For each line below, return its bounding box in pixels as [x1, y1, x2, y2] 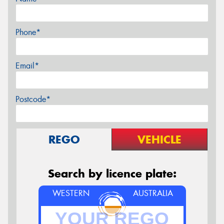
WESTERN [52, 187, 89, 198]
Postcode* [15, 93, 50, 104]
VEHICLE [137, 132, 181, 146]
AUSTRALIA [133, 187, 173, 198]
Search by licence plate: [47, 166, 176, 180]
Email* [15, 60, 39, 71]
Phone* [15, 26, 40, 37]
